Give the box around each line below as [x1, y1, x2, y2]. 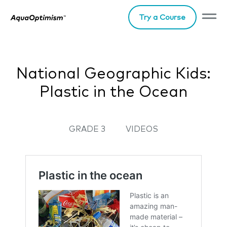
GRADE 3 [69, 125, 105, 133]
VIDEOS [126, 125, 158, 133]
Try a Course [139, 13, 186, 21]
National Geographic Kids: [16, 66, 211, 82]
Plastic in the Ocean [40, 85, 187, 100]
